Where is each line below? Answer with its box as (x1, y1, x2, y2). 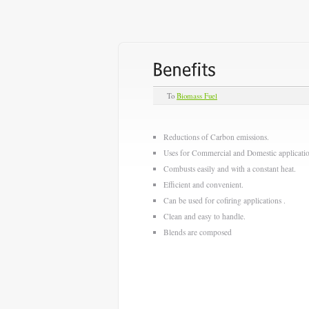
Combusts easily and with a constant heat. (163, 163, 296, 174)
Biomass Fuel (177, 90, 217, 101)
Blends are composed (163, 226, 232, 237)
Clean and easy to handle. (163, 210, 246, 221)
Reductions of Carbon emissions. (163, 131, 269, 142)
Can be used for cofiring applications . (163, 195, 286, 206)
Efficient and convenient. (163, 179, 243, 190)
